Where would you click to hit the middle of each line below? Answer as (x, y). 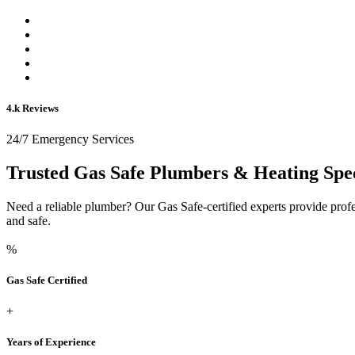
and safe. (29, 220)
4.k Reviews (32, 108)
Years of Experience (51, 342)
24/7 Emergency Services (70, 139)
